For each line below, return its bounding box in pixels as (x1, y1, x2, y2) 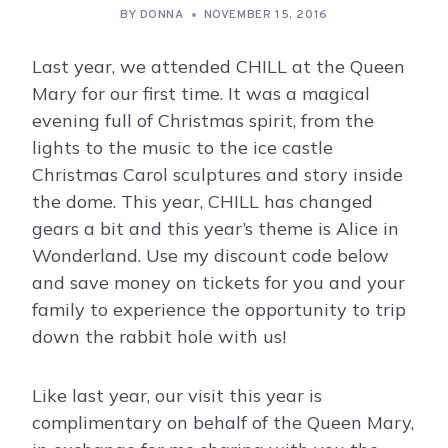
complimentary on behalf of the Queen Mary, (32, 411, 414, 435)
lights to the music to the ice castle (32, 136, 333, 160)
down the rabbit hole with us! (32, 325, 286, 349)
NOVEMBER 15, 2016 (203, 7, 328, 24)
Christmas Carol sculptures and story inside (32, 163, 403, 187)
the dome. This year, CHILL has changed (32, 190, 373, 214)
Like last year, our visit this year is (32, 384, 322, 408)
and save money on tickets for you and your (32, 271, 405, 295)
